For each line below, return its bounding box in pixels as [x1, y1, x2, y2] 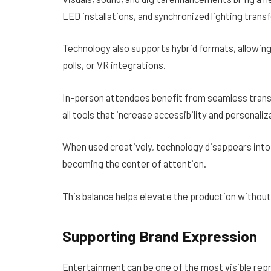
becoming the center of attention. [62, 157, 206, 170]
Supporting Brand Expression [62, 226, 257, 245]
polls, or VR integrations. [62, 59, 166, 71]
